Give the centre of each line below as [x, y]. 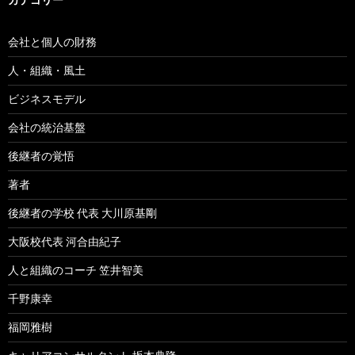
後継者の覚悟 [41, 156]
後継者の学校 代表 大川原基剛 [82, 213]
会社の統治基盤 [47, 128]
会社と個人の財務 [52, 42]
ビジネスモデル [47, 99]
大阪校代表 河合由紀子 [65, 242]
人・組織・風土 [47, 71]
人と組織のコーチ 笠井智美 [76, 270]
